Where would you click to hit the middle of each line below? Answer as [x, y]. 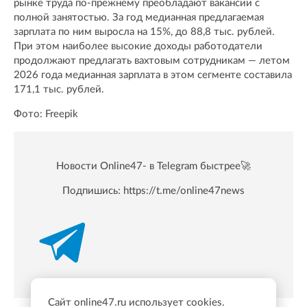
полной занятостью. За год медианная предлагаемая [139, 17]
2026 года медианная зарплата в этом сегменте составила [153, 75]
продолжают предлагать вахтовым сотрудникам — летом [152, 60]
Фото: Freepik [46, 114]
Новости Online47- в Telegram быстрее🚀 [153, 166]
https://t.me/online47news [184, 191]
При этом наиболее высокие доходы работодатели [138, 46]
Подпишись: [93, 191]
